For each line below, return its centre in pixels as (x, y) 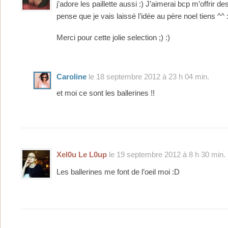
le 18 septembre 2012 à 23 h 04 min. (148, 76)
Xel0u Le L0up (82, 155)
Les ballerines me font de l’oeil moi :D (118, 172)
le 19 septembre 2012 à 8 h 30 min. (166, 155)
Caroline (72, 76)
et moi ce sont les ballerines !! (106, 93)
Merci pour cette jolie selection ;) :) (113, 37)
